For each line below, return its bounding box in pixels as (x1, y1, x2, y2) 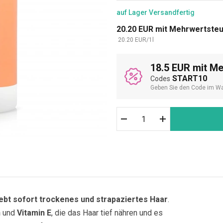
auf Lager (116, 8, 147, 16)
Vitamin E (17, 208, 51, 218)
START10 (172, 74, 207, 83)
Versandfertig (149, 8, 195, 16)
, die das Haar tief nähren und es (51, 208, 163, 218)
